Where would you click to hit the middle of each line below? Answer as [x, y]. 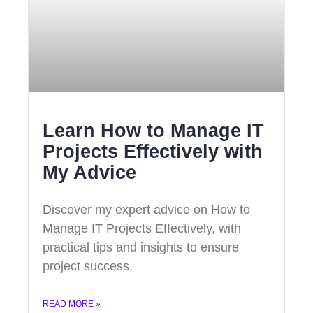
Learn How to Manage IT [153, 130]
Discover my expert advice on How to [146, 209]
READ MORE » [72, 304]
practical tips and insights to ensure [141, 247]
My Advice [89, 172]
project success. [88, 266]
